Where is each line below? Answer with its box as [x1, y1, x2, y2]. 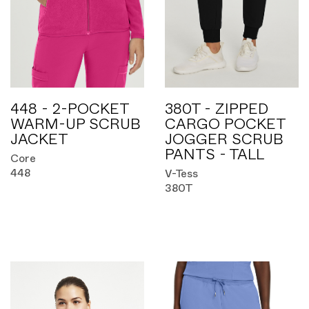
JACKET [10, 132, 68, 147]
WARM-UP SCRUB [10, 117, 141, 132]
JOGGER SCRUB [165, 132, 283, 147]
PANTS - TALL [165, 147, 264, 162]
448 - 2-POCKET [10, 101, 128, 117]
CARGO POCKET [165, 117, 285, 132]
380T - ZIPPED [165, 101, 268, 117]
